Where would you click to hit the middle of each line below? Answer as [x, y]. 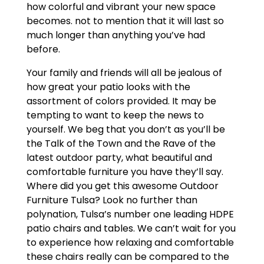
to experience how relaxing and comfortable [130, 243]
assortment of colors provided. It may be [121, 101]
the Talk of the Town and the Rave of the [121, 144]
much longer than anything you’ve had [115, 35]
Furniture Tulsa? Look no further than [112, 200]
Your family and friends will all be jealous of [124, 73]
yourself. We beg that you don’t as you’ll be [126, 130]
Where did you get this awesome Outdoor [122, 186]
